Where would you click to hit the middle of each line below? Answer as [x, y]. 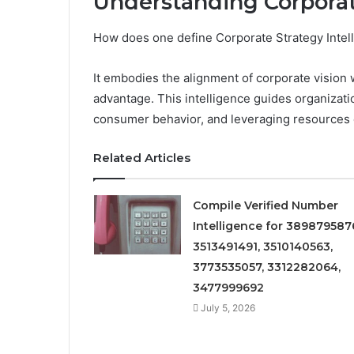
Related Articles [142, 157]
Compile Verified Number [265, 205]
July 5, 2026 [228, 307]
